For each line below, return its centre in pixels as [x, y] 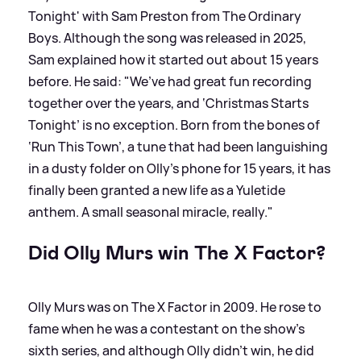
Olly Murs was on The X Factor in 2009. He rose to [175, 307]
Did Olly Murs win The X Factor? [177, 253]
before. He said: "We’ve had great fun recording [170, 81]
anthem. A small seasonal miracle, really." [151, 212]
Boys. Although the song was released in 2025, [167, 37]
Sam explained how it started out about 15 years [173, 59]
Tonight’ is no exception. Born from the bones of [174, 124]
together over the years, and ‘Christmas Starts [168, 103]
